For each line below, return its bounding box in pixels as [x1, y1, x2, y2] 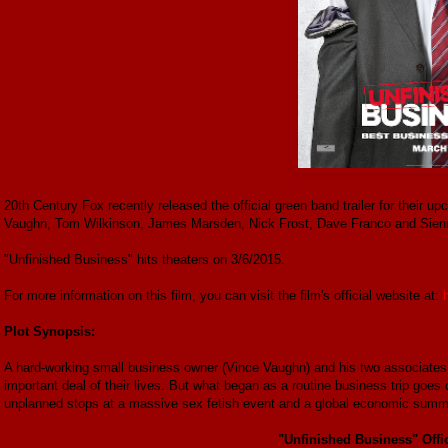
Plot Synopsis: [4, 323, 95, 339]
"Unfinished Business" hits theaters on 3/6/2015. [4, 251, 285, 267]
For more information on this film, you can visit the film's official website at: [4, 287, 443, 303]
